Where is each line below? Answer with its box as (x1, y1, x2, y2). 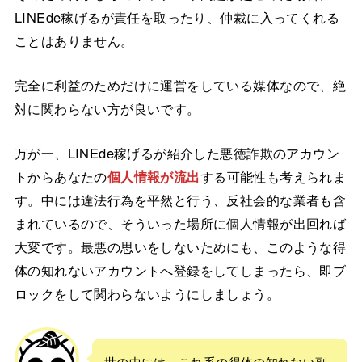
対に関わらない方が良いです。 (14, 98, 200, 118)
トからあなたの (14, 166, 107, 187)
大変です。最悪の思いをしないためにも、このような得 (14, 237, 347, 257)
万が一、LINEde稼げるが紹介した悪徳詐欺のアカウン (14, 143, 340, 163)
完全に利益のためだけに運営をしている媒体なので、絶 (14, 74, 347, 95)
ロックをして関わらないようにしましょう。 (14, 284, 280, 304)
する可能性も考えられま (200, 166, 347, 187)
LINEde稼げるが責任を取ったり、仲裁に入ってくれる (14, 6, 340, 27)
